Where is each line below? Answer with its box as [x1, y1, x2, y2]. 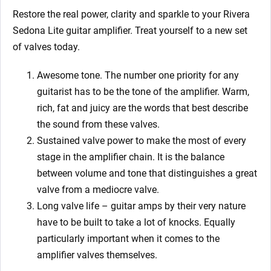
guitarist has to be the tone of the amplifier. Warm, [37, 86, 249, 98]
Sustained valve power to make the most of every [37, 135, 246, 147]
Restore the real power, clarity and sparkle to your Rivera [13, 8, 250, 21]
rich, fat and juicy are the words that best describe [37, 102, 248, 114]
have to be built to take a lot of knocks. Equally [37, 217, 235, 229]
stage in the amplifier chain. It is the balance [37, 151, 224, 163]
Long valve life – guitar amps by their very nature [37, 200, 246, 212]
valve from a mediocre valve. [37, 184, 159, 196]
